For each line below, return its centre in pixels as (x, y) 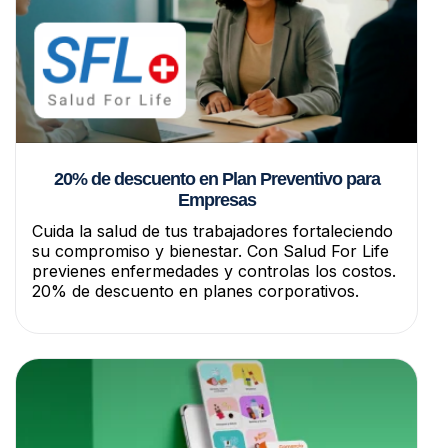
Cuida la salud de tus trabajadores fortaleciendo (212, 230)
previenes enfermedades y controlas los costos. (214, 270)
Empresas (216, 199)
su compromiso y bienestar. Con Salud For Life (210, 250)
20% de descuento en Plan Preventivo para (216, 178)
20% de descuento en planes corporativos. (195, 290)
